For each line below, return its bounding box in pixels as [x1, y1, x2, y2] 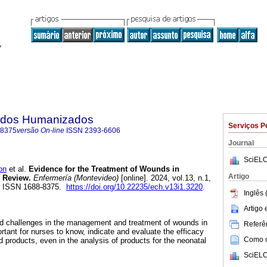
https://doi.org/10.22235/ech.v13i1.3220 [66, 182, 203, 192]
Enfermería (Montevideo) [31, 173, 119, 183]
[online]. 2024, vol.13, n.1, [119, 173, 211, 183]
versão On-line [17, 126, 64, 135]
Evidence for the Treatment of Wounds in [26, 164, 179, 174]
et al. [7, 164, 26, 174]
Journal [228, 139, 254, 147]
